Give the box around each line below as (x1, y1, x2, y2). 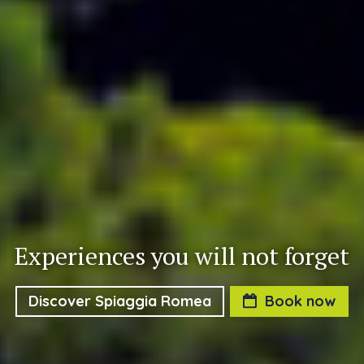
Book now (265, 291, 336, 310)
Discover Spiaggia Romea (28, 291, 211, 310)
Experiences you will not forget (15, 239, 349, 272)
